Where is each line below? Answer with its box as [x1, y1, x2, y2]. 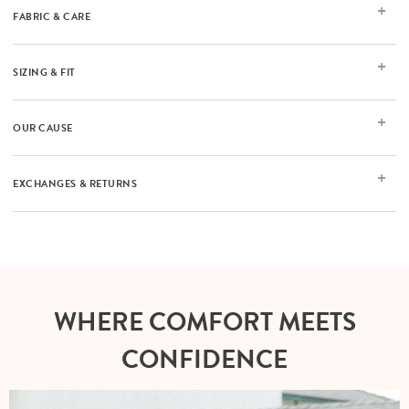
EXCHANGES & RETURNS [13, 176, 138, 193]
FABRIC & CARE [13, 9, 91, 26]
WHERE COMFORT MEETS [53, 303, 356, 341]
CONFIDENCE [121, 341, 288, 379]
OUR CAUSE [13, 121, 73, 137]
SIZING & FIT [13, 65, 76, 81]
